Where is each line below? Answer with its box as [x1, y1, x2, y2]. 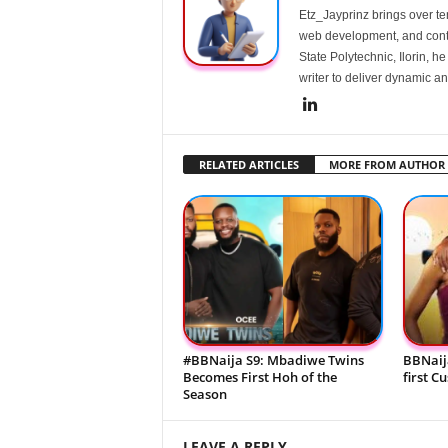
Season [182, 384, 227, 403]
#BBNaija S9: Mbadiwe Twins [182, 350, 364, 369]
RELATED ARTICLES [198, 157, 299, 173]
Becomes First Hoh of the [182, 367, 337, 386]
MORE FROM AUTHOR [328, 157, 445, 173]
